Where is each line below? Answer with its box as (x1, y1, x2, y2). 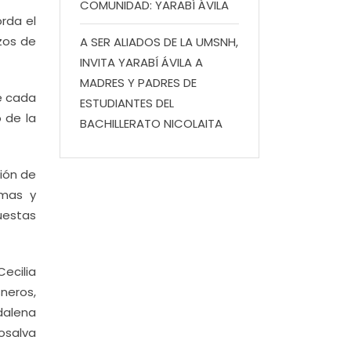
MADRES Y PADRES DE (80, 74, 197, 91)
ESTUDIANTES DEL (80, 95, 174, 111)
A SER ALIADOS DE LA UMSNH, (80, 34, 238, 50)
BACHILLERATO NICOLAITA (80, 115, 223, 132)
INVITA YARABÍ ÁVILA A (80, 54, 203, 71)
